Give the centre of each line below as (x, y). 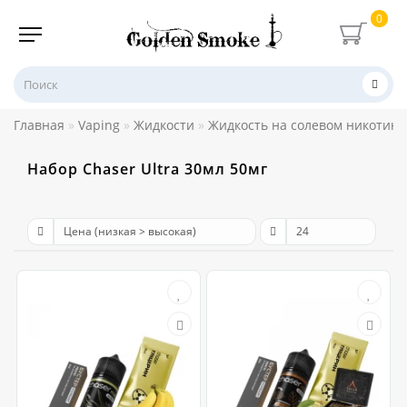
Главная (39, 124)
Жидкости (164, 124)
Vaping (99, 124)
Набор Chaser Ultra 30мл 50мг (148, 169)
